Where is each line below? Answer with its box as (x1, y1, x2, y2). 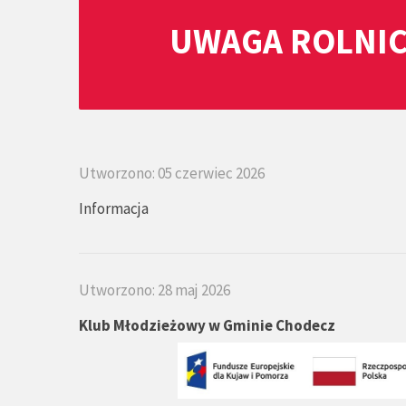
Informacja (79, 198, 149, 218)
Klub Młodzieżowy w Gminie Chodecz (79, 315, 335, 335)
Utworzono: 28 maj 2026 (79, 280, 230, 300)
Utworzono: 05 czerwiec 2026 (79, 163, 265, 183)
